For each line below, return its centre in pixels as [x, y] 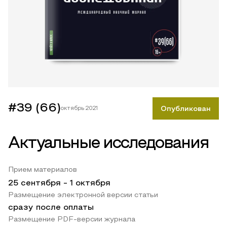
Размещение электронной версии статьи [83, 196]
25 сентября [34, 184]
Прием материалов [43, 170]
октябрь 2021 [79, 109]
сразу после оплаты [51, 208]
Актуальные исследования [108, 144]
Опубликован [185, 109]
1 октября [90, 184]
